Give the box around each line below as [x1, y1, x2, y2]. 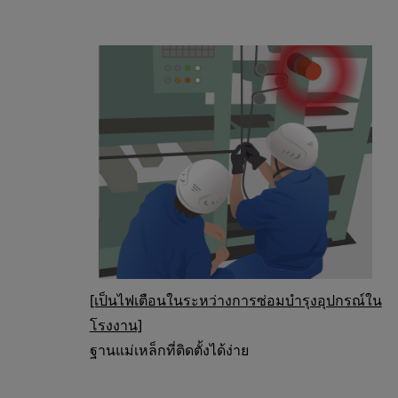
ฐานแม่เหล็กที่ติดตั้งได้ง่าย [89, 339, 249, 360]
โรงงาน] [89, 314, 142, 335]
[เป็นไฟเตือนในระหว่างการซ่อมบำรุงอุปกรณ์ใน [89, 290, 382, 310]
